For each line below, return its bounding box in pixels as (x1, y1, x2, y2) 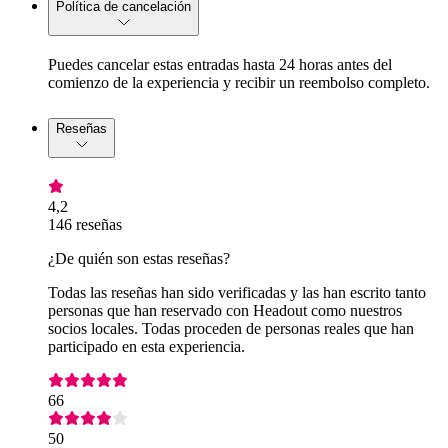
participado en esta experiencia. (48, 337, 245, 355)
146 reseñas (48, 215, 122, 233)
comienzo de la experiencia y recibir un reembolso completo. (48, 73, 430, 91)
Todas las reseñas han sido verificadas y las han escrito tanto (48, 283, 426, 301)
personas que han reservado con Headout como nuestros (48, 301, 402, 319)
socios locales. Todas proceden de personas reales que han (48, 319, 414, 337)
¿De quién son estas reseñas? (48, 249, 230, 267)
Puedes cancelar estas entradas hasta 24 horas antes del (48, 55, 392, 73)
